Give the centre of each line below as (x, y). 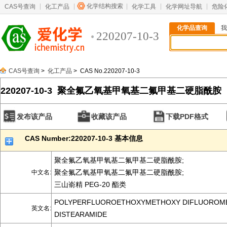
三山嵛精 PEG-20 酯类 (90, 184)
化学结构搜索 (105, 6)
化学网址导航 (184, 7)
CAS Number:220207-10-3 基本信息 (84, 138)
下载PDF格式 (187, 117)
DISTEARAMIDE (81, 214)
